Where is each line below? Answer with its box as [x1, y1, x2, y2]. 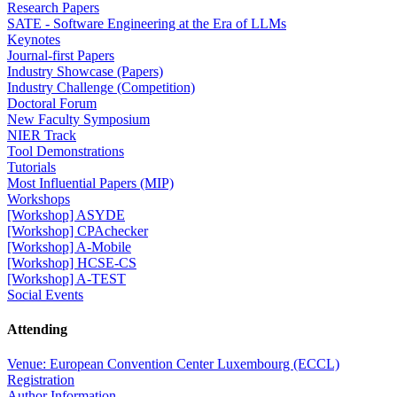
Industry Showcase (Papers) [7, 63, 163, 79]
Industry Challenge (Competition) [7, 79, 195, 95]
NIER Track [7, 127, 76, 143]
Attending [7, 321, 67, 337]
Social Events [7, 286, 83, 302]
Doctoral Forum [7, 95, 97, 111]
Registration [7, 372, 74, 388]
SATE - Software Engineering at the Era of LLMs [7, 15, 286, 31]
